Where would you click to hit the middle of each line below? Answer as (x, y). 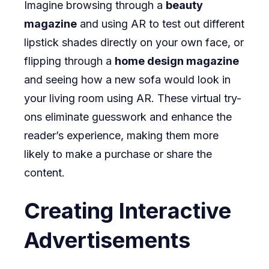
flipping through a (69, 61)
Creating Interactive (128, 211)
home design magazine (177, 61)
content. (44, 173)
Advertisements (107, 240)
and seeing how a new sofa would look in (127, 80)
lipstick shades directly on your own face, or (134, 43)
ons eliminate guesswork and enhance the (128, 117)
